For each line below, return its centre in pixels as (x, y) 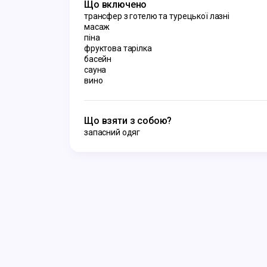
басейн (98, 59)
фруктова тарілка (118, 48)
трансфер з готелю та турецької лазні (157, 16)
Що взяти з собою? (128, 121)
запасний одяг (112, 132)
